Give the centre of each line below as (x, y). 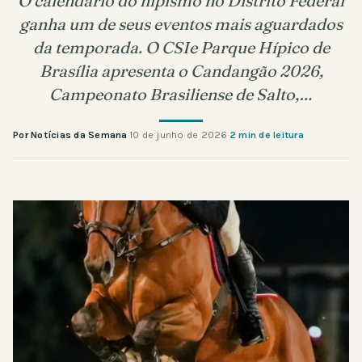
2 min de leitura (266, 135)
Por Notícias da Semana (70, 135)
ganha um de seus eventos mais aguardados (181, 23)
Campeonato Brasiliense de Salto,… (181, 94)
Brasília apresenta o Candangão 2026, (181, 70)
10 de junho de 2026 (178, 135)
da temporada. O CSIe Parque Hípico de (181, 47)
